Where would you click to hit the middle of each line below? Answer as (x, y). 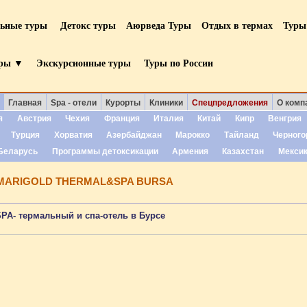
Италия (168, 118)
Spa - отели (73, 103)
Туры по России (179, 63)
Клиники (166, 103)
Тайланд (241, 135)
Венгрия (285, 118)
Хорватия (73, 135)
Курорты (123, 103)
